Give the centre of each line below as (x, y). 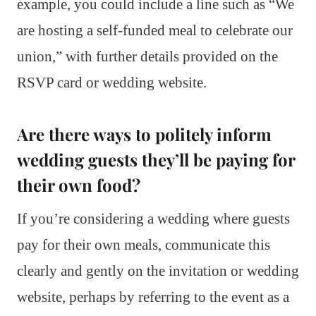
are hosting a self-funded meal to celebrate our (155, 30)
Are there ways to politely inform (144, 134)
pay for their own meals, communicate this (144, 244)
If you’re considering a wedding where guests (153, 218)
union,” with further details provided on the (147, 56)
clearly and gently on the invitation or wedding (158, 271)
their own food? (79, 184)
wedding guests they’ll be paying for (156, 159)
